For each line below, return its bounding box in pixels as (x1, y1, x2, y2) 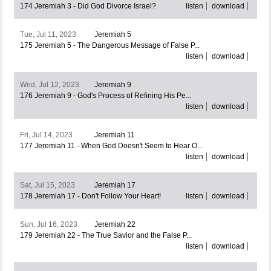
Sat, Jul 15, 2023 (19, 181, 75, 190)
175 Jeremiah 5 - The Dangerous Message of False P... (19, 41, 200, 50)
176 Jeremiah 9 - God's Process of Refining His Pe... (19, 91, 191, 100)
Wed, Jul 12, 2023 (19, 80, 79, 90)
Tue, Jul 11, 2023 (19, 30, 76, 39)
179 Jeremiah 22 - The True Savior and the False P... (19, 231, 192, 240)
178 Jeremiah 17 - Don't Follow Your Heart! (19, 192, 161, 201)
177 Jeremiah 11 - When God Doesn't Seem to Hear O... (19, 142, 203, 151)
